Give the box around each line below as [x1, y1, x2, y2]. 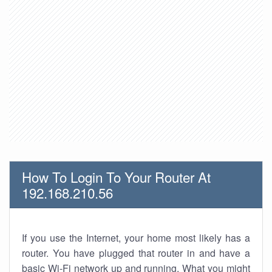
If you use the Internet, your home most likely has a [22, 231, 250, 245]
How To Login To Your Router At [22, 167, 211, 186]
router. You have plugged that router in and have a [22, 246, 250, 260]
